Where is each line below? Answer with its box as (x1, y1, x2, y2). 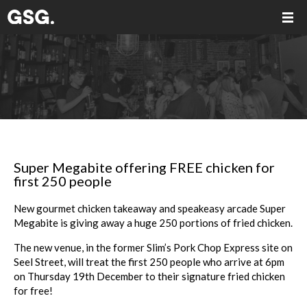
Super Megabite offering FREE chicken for (14, 159, 275, 175)
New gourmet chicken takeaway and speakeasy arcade (14, 202, 260, 214)
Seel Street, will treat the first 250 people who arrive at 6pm (14, 256, 284, 268)
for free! (14, 284, 53, 297)
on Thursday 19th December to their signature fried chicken (14, 270, 285, 282)
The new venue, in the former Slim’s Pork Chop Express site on (14, 241, 293, 254)
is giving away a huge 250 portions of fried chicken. (58, 217, 293, 229)
